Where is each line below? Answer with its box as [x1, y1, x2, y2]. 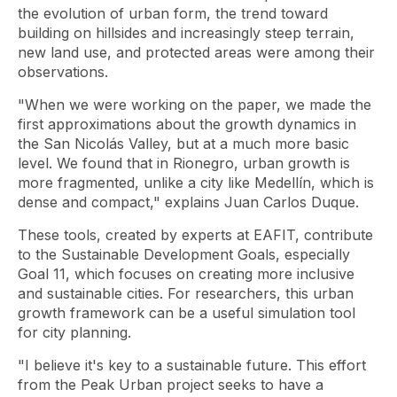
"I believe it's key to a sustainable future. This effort [18, 356, 366, 374]
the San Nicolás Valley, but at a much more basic [18, 135, 349, 152]
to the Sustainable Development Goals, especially [18, 245, 350, 263]
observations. [18, 63, 113, 81]
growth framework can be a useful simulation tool [18, 304, 355, 322]
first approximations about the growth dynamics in [18, 115, 356, 133]
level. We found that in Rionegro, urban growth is [18, 154, 350, 172]
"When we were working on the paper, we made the [18, 96, 371, 113]
